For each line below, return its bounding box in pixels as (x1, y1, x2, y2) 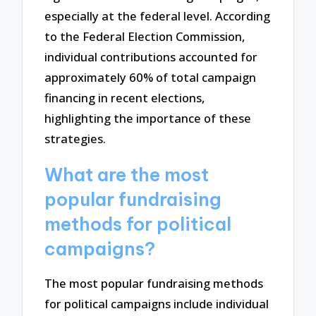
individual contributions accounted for (44, 48, 258, 65)
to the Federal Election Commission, (44, 28, 245, 44)
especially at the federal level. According (44, 7, 271, 24)
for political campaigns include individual (44, 295, 269, 312)
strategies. (44, 130, 107, 147)
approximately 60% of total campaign (44, 68, 257, 85)
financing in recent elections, (44, 89, 205, 106)
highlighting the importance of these (44, 109, 252, 126)
